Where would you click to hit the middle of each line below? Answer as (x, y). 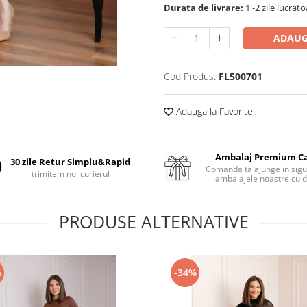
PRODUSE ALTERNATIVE (153, 221)
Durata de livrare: (204, 8)
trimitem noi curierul (70, 174)
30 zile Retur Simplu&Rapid (71, 162)
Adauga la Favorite (213, 111)
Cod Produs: (190, 76)
